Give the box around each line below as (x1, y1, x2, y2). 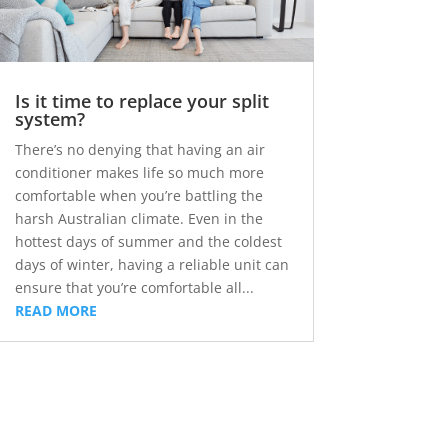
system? (14, 107, 85, 132)
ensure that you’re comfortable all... (14, 278, 254, 298)
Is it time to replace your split (14, 89, 269, 114)
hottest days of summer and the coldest (14, 232, 282, 252)
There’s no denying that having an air (14, 140, 265, 160)
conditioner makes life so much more (14, 163, 264, 183)
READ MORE (14, 301, 97, 321)
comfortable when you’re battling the (14, 186, 263, 206)
